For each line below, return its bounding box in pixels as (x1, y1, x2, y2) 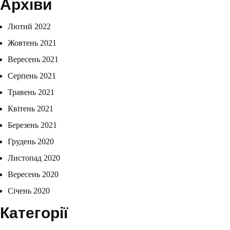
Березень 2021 (8, 121, 57, 130)
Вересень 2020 (8, 170, 59, 179)
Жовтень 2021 (8, 39, 56, 48)
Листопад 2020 (8, 154, 60, 163)
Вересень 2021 (8, 55, 59, 64)
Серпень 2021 (8, 71, 56, 81)
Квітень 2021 (8, 104, 53, 113)
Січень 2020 (8, 186, 50, 196)
